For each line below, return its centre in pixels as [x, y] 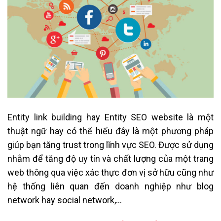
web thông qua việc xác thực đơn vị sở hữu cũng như [110, 173]
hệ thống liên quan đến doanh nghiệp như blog [110, 186]
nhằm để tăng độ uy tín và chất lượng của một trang [110, 159]
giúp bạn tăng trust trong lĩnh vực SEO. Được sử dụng [110, 145]
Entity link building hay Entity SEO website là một [110, 117]
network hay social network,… [65, 200]
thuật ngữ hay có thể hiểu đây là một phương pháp [110, 131]
